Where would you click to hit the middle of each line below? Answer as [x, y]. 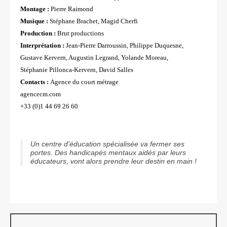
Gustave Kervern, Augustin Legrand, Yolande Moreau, [94, 58]
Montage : [35, 9]
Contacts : [35, 82]
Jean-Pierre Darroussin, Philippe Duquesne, [125, 46]
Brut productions [80, 33]
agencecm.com [41, 94]
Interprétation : [43, 46]
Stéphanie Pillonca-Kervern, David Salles [77, 70]
